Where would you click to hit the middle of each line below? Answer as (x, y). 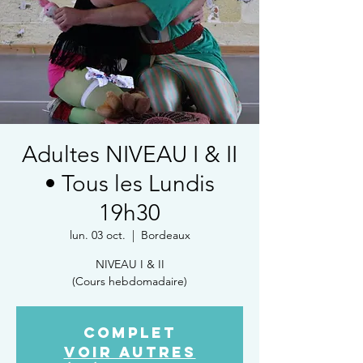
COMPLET (130, 333)
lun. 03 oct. (97, 235)
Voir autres (130, 352)
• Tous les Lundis (130, 184)
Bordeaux (165, 235)
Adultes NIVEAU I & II (130, 154)
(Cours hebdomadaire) (130, 281)
